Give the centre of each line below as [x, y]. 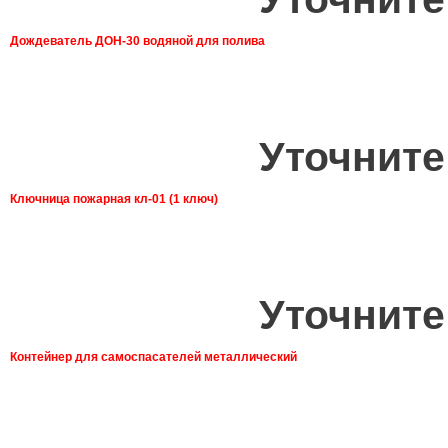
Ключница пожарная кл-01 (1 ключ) [114, 199]
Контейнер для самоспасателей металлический [153, 357]
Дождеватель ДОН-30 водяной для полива [137, 41]
